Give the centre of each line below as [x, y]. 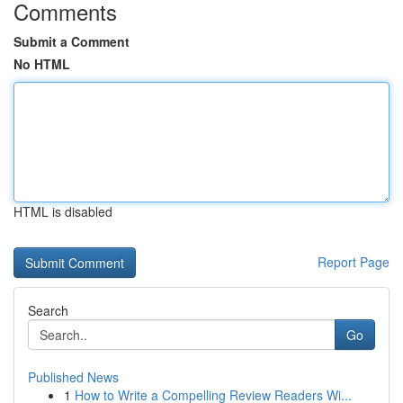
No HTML [42, 64]
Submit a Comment [72, 41]
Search [48, 310]
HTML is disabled [63, 211]
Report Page [354, 262]
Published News [73, 377]
